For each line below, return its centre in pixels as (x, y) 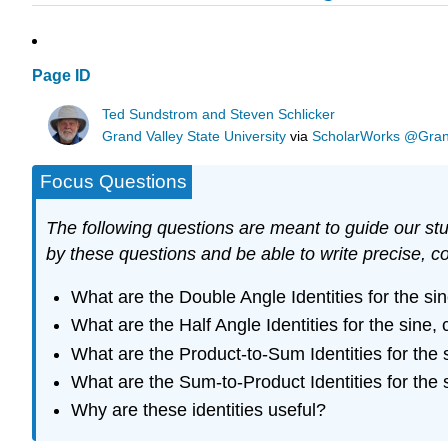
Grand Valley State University (194, 136)
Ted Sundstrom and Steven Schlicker (219, 114)
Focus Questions (113, 182)
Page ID (61, 76)
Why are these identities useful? (198, 410)
